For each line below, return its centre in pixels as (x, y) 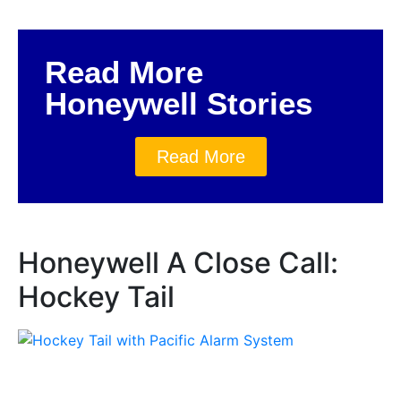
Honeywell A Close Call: (178, 262)
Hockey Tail (96, 296)
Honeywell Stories (179, 103)
